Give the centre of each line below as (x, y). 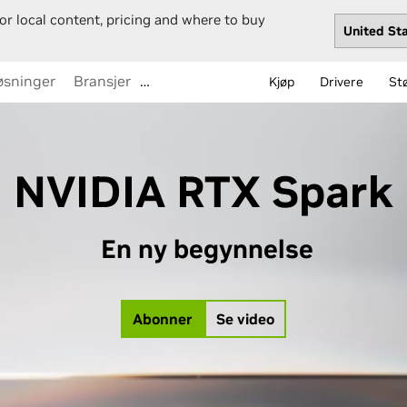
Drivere (342, 82)
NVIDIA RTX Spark (203, 192)
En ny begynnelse (203, 249)
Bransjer (102, 81)
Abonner (163, 319)
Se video (245, 319)
